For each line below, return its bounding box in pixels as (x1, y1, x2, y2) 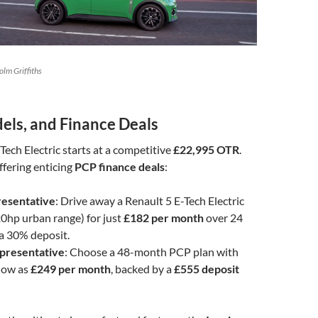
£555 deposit (174, 261, 239, 275)
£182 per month (124, 210, 204, 224)
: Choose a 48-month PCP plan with (65, 244, 238, 258)
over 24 (204, 210, 243, 224)
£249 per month (31, 261, 111, 275)
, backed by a (111, 261, 174, 275)
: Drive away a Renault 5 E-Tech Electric (55, 193, 244, 207)
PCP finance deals (75, 159, 165, 173)
